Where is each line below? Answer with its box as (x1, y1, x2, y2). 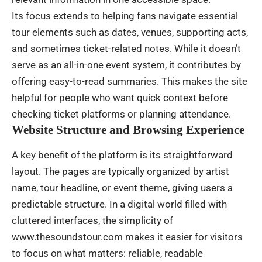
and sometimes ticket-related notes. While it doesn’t (12, 42, 241, 54)
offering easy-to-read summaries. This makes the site (12, 75, 247, 87)
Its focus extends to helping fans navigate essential (12, 9, 238, 22)
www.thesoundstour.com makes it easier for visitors (12, 230, 243, 243)
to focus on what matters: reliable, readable (12, 247, 203, 259)
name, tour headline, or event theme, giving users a (12, 181, 233, 194)
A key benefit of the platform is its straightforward (12, 149, 233, 161)
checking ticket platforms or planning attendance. (12, 108, 231, 120)
